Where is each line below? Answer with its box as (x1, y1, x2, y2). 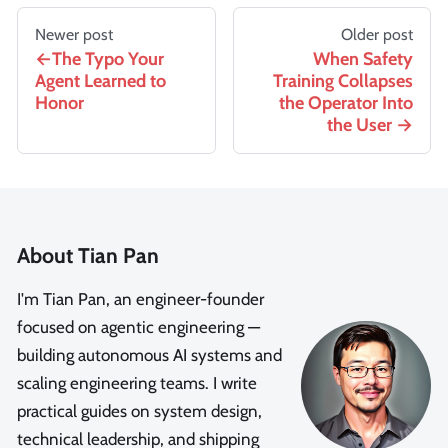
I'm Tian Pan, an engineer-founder (17, 289, 264, 310)
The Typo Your (52, 48, 164, 71)
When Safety (313, 48, 413, 71)
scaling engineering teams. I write (17, 373, 257, 394)
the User (327, 114, 392, 137)
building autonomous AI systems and (17, 345, 282, 366)
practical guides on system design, (17, 401, 262, 422)
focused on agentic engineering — (17, 317, 260, 338)
